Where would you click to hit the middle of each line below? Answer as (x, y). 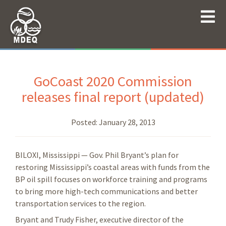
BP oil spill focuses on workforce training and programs (111, 179)
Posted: (85, 122)
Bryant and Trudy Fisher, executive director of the (99, 219)
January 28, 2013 (127, 122)
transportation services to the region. (80, 203)
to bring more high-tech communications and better (106, 191)
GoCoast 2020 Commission (113, 81)
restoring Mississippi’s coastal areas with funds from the (112, 167)
